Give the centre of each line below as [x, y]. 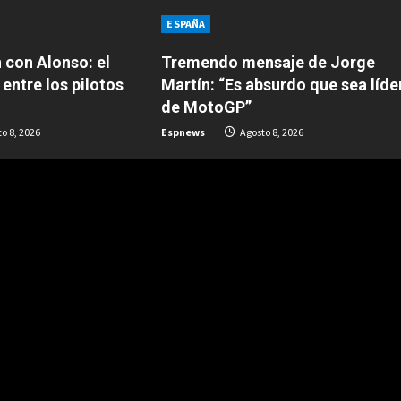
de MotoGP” [207, 107]
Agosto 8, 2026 [271, 132]
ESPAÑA [186, 24]
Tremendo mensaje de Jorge [269, 62]
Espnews [183, 132]
